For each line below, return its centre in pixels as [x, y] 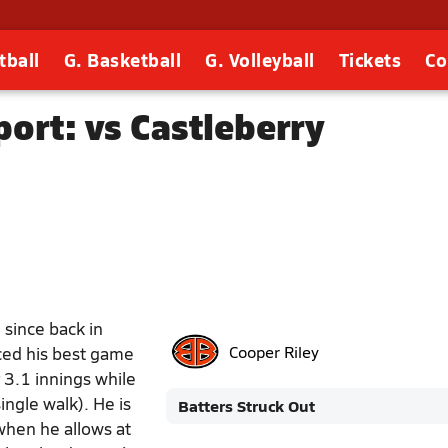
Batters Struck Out [246, 405]
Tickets [369, 59]
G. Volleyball [260, 59]
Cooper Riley [274, 351]
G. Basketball [122, 59]
